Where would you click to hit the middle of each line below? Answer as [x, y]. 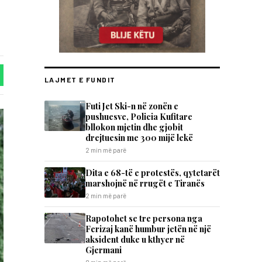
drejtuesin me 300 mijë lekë [139, 137]
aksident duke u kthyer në [135, 239]
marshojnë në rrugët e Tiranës [145, 183]
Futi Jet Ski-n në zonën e [132, 106]
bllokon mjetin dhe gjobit [134, 127]
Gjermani [104, 250]
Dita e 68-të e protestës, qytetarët [153, 173]
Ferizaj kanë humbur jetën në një [148, 229]
